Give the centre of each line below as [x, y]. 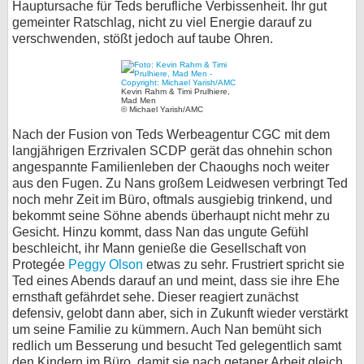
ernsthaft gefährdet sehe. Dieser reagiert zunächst [155, 297]
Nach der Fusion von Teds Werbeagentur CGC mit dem [171, 134]
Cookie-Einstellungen [231, 215]
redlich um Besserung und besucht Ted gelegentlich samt [177, 346]
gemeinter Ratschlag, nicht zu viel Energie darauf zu [162, 22]
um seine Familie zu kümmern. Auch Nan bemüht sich [167, 329]
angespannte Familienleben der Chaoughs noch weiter [171, 167]
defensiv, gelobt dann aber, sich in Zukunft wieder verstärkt [180, 313]
